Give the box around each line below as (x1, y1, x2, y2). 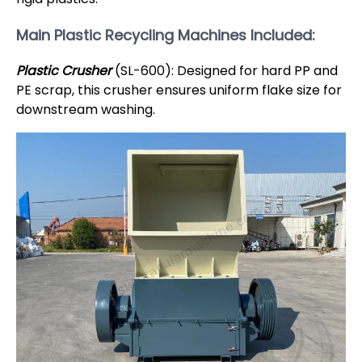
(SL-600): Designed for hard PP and (112, 61, 338, 81)
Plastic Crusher (16, 61, 112, 81)
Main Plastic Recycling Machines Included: (16, 24, 315, 45)
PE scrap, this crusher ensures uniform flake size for (16, 81, 342, 100)
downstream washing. (16, 100, 155, 120)
